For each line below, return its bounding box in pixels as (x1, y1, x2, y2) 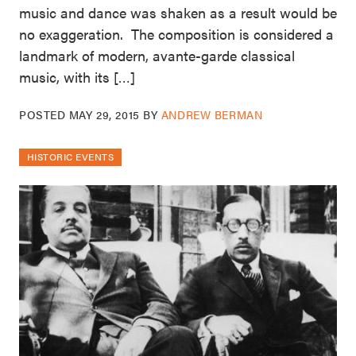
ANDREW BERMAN (161, 106, 263, 123)
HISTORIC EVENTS (27, 149, 114, 164)
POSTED (19, 106, 69, 123)
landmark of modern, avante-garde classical (19, 45, 295, 66)
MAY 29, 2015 (68, 106, 140, 123)
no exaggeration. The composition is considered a (19, 24, 334, 44)
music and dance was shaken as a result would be (19, 2, 337, 23)
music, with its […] (19, 67, 135, 87)
